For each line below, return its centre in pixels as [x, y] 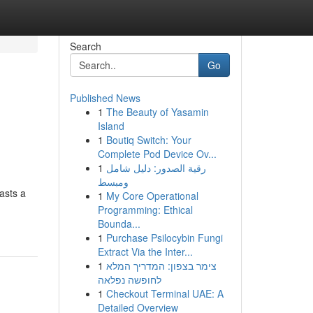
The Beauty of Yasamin [157, 112]
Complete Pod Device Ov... [157, 154]
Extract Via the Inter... [145, 252]
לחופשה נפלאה [129, 279]
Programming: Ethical [145, 210]
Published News [105, 98]
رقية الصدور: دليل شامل [156, 168]
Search [85, 46]
